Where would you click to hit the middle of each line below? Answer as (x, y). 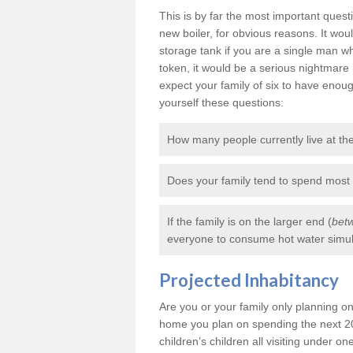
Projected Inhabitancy (249, 280)
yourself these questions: (221, 102)
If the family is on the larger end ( (249, 221)
